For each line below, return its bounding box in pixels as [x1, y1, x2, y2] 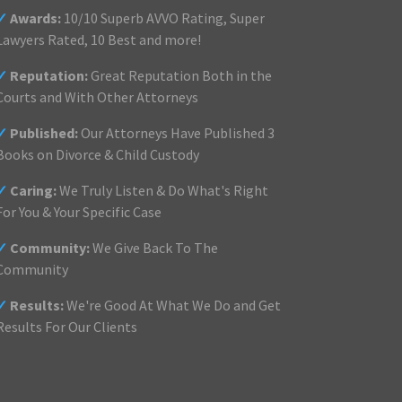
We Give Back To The [89, 238, 218, 257]
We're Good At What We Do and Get [63, 295, 281, 314]
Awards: [6, 8, 61, 27]
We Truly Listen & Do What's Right [56, 180, 268, 199]
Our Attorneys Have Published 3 [77, 123, 275, 142]
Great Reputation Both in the [87, 66, 272, 84]
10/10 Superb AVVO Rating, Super [60, 8, 265, 27]
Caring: [6, 180, 57, 199]
